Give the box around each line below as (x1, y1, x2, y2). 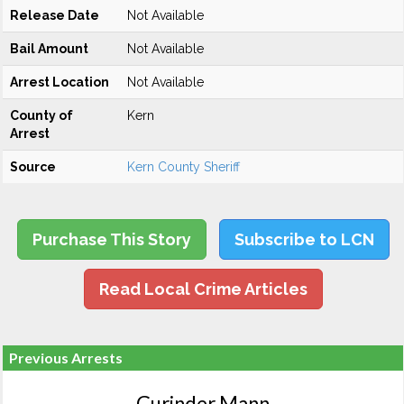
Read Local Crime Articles (98, 280, 308, 298)
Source (10, 160, 56, 174)
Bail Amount (10, 41, 88, 56)
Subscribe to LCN (234, 230, 374, 249)
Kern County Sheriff (127, 160, 240, 174)
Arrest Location (10, 75, 109, 89)
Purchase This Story (32, 230, 191, 249)
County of (10, 108, 73, 123)
